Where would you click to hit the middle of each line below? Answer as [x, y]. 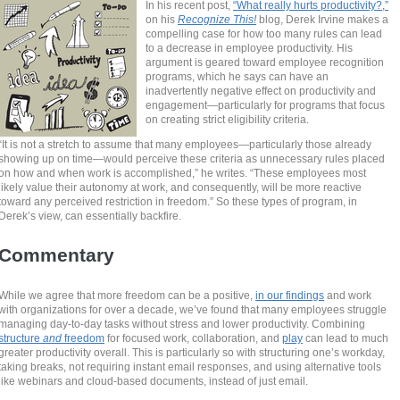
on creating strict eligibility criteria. [228, 119]
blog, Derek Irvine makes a [323, 19]
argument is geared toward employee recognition [265, 62]
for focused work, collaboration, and [194, 338]
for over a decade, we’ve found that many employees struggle [238, 310]
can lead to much [346, 338]
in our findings [290, 296]
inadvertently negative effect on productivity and [261, 90]
